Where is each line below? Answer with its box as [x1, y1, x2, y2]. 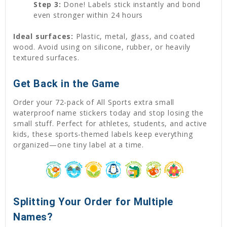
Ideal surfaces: [13, 31, 73, 41]
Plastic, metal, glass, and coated [73, 31, 196, 41]
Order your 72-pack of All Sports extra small [13, 97, 175, 107]
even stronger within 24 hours [33, 10, 143, 20]
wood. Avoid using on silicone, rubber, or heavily [13, 42, 191, 52]
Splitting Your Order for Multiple [13, 195, 173, 208]
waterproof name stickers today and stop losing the [13, 107, 204, 118]
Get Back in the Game [13, 77, 120, 90]
